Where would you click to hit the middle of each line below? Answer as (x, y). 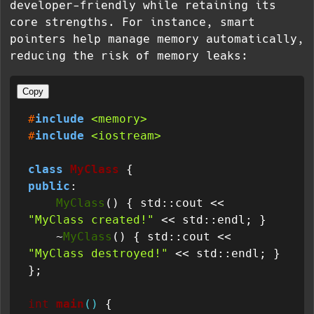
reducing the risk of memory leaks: (129, 56)
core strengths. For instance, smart (132, 22)
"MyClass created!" (91, 220)
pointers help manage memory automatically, (157, 39)
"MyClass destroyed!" (98, 253)
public (49, 186)
